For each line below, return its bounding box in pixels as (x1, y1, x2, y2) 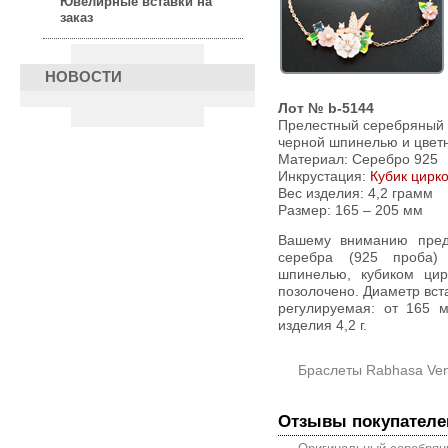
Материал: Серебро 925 (278, 152, 438, 167)
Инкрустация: (278, 169, 370, 184)
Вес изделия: (278, 186, 368, 201)
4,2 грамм (368, 186, 433, 201)
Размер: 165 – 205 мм (278, 203, 423, 218)
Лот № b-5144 (278, 101, 374, 116)
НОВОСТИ (45, 69, 122, 86)
